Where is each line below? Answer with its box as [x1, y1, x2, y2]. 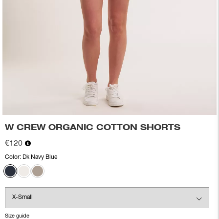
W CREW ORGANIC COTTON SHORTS [5, 124, 180, 132]
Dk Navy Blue [22, 154, 57, 160]
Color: [5, 154, 22, 160]
